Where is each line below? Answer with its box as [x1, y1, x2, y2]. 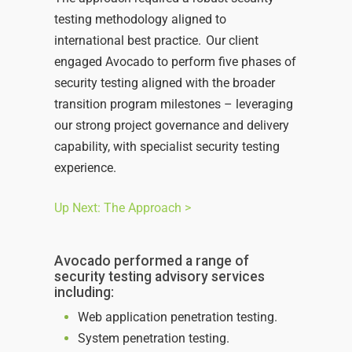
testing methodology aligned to [53, 12, 226, 27]
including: [53, 284, 114, 301]
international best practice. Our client [53, 33, 258, 49]
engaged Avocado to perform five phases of [53, 54, 296, 70]
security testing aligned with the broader [53, 75, 275, 91]
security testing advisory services [53, 269, 265, 285]
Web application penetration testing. [77, 310, 280, 325]
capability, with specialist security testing [53, 139, 280, 155]
